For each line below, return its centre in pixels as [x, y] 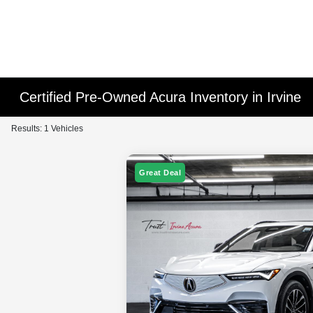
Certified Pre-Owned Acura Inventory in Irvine [161, 97]
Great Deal [160, 173]
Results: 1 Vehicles [47, 129]
